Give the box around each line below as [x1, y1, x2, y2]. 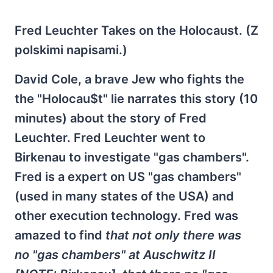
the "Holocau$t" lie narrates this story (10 [15, 91, 258, 106]
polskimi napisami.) [15, 43, 127, 57]
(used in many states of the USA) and [15, 189, 234, 204]
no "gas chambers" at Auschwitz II [15, 247, 216, 262]
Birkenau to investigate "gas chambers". [15, 150, 249, 165]
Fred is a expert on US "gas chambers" [15, 169, 241, 184]
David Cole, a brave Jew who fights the [15, 72, 244, 87]
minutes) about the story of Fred [15, 111, 207, 126]
